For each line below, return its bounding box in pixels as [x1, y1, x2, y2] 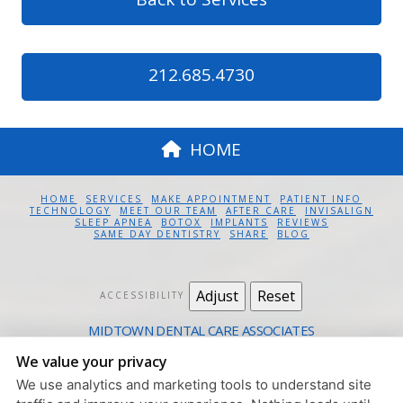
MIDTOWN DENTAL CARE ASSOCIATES [88, 320, 315, 339]
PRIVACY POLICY [55, 386, 151, 399]
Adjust [196, 285, 239, 306]
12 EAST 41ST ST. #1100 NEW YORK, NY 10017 [64, 343, 338, 356]
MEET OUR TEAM [119, 203, 217, 217]
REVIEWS [276, 215, 328, 228]
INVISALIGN [304, 203, 373, 217]
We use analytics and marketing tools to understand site [16, 376, 372, 393]
